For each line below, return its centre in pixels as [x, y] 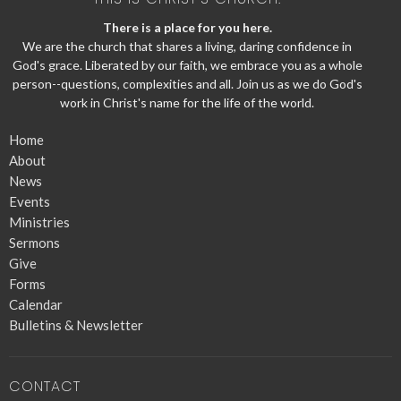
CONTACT [45, 387]
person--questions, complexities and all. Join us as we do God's [187, 84]
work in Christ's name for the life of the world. [187, 103]
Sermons [34, 243]
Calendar [36, 305]
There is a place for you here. [187, 28]
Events [30, 202]
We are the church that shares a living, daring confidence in [187, 47]
